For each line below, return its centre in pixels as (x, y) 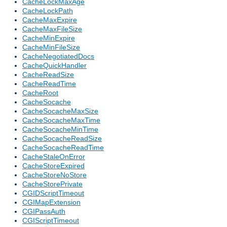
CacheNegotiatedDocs (58, 56)
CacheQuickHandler (54, 66)
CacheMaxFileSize (52, 29)
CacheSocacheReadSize (62, 139)
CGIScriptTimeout (51, 221)
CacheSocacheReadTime (63, 148)
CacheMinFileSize (51, 47)
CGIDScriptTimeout (53, 193)
